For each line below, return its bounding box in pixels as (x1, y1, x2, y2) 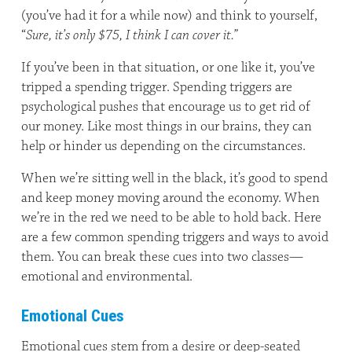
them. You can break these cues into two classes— (21, 248, 303, 266)
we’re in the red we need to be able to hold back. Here (21, 209, 321, 226)
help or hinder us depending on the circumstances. (21, 137, 306, 155)
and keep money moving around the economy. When (21, 189, 320, 207)
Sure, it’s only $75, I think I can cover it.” (26, 27, 237, 44)
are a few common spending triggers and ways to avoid (21, 229, 328, 246)
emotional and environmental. (21, 268, 192, 285)
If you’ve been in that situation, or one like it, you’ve (21, 59, 315, 76)
